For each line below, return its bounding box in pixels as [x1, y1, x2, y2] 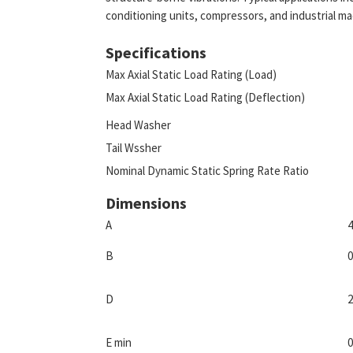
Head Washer [106, 117, 172, 132]
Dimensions [106, 193, 188, 213]
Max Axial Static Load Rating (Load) [106, 67, 277, 82]
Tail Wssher [106, 140, 162, 155]
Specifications [106, 43, 207, 62]
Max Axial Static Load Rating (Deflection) [106, 90, 306, 105]
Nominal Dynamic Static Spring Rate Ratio [106, 163, 310, 178]
